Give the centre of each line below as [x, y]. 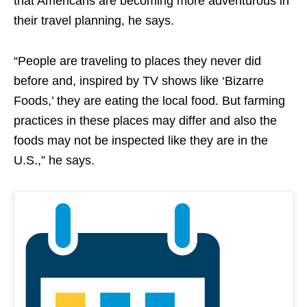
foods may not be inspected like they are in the [141, 141]
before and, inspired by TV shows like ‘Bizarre [139, 81]
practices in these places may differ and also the [145, 121]
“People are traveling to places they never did [137, 61]
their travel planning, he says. [94, 21]
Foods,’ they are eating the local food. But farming [149, 101]
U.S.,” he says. [58, 161]
